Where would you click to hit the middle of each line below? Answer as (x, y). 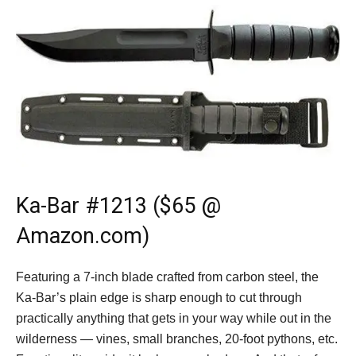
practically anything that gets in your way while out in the (174, 318)
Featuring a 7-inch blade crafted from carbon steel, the (167, 277)
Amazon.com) (83, 236)
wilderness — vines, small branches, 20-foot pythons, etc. (177, 339)
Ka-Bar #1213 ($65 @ (118, 205)
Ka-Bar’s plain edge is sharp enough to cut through (159, 297)
